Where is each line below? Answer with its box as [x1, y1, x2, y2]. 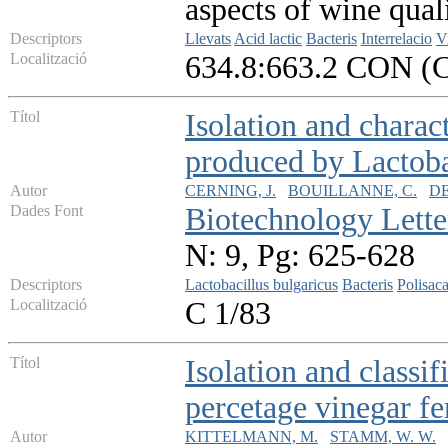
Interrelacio [361, 30, 432, 48]
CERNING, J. [185, 182, 276, 200]
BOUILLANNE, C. [288, 182, 417, 200]
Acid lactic [234, 30, 302, 48]
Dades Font [10, 202, 83, 220]
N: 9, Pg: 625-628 [185, 238, 415, 274]
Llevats [185, 30, 231, 48]
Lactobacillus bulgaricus [185, 276, 338, 294]
